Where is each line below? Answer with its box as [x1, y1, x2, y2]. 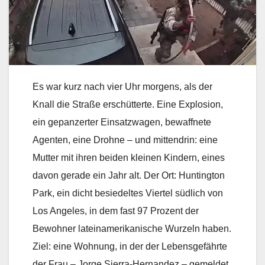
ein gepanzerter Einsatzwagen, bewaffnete [33, 117, 211, 128]
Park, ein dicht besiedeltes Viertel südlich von [33, 188, 223, 199]
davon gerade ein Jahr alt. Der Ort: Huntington [33, 170, 225, 181]
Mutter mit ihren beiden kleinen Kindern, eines [33, 153, 225, 163]
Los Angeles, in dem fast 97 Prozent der [33, 206, 199, 216]
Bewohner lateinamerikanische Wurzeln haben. [33, 224, 231, 234]
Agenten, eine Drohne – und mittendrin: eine [33, 135, 218, 146]
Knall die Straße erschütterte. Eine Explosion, [33, 99, 223, 110]
